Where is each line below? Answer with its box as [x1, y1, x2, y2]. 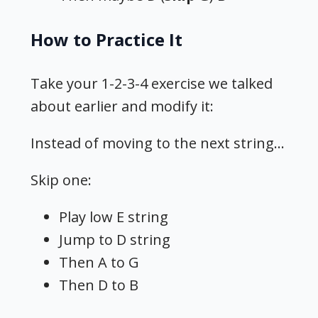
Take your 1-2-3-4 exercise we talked [31, 74, 273, 94]
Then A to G [59, 253, 140, 273]
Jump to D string [59, 230, 171, 250]
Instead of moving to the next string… [31, 133, 285, 153]
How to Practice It [31, 28, 183, 52]
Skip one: [31, 170, 92, 190]
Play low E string [59, 207, 169, 227]
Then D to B [59, 275, 139, 295]
